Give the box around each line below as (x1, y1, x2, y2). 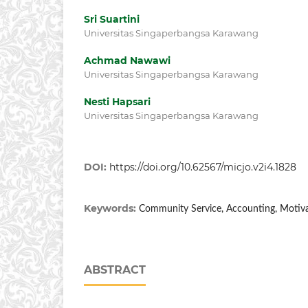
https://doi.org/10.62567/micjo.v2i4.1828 (109, 161, 296, 174)
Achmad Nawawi (84, 54, 170, 67)
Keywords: (84, 202, 139, 215)
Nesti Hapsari (84, 96, 151, 109)
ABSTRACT (84, 263, 146, 277)
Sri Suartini (84, 13, 140, 26)
